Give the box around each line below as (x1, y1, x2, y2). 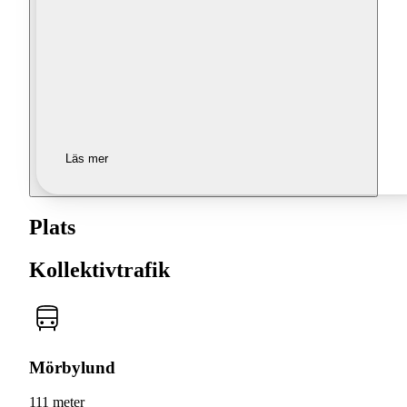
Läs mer (65, 152, 108, 166)
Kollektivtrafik (29, 258, 170, 282)
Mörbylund (29, 357, 115, 377)
